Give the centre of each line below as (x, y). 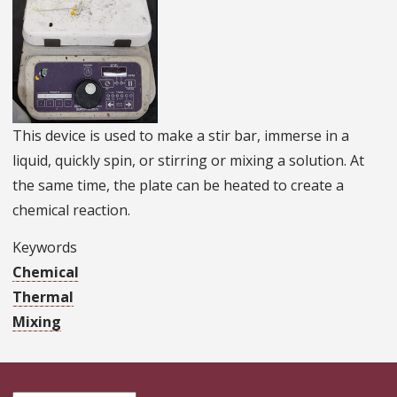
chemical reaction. (73, 210)
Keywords (45, 248)
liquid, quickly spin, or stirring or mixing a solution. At (188, 161)
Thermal (43, 297)
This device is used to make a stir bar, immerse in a (181, 136)
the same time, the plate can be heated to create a (178, 186)
